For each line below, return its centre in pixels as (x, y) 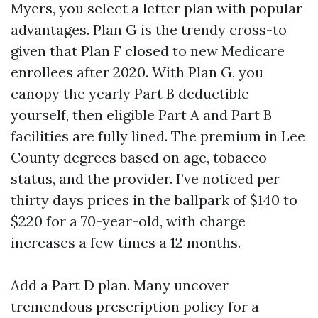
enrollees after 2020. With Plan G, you (137, 72)
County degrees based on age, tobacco (139, 157)
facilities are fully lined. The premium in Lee (158, 136)
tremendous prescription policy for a (135, 306)
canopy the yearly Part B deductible (130, 93)
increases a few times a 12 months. (126, 242)
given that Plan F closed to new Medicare (148, 51)
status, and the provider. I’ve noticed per (145, 179)
